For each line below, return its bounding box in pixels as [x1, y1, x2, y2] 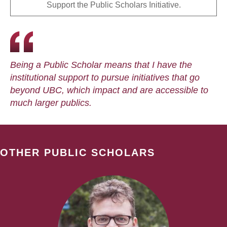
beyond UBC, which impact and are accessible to [10, 85, 208, 95]
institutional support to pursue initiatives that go [10, 72, 200, 83]
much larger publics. [10, 97, 92, 108]
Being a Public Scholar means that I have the [10, 59, 192, 70]
